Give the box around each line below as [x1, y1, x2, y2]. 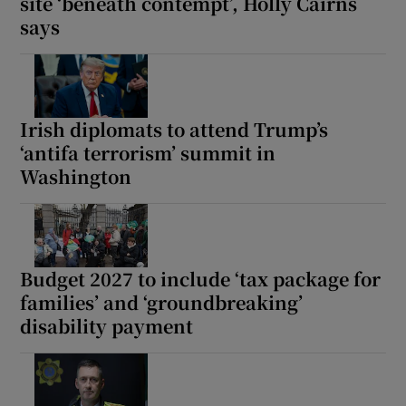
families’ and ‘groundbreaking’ [20, 288, 304, 315]
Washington [20, 162, 132, 189]
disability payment [20, 312, 194, 339]
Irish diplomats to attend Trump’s [20, 115, 329, 142]
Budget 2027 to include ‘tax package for [20, 265, 382, 292]
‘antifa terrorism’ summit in [20, 139, 276, 166]
